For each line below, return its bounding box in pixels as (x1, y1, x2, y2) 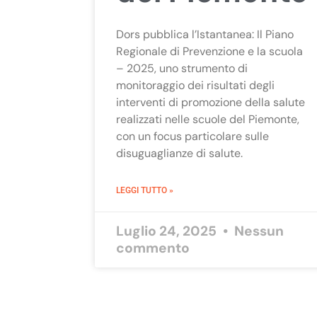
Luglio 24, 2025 (116, 221, 220, 240)
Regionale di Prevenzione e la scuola (116, 43, 304, 59)
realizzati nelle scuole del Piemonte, (116, 111, 300, 127)
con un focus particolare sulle (116, 128, 270, 144)
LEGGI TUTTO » (116, 185, 174, 195)
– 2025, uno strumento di (116, 60, 248, 76)
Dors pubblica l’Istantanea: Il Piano (116, 26, 294, 42)
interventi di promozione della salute (116, 94, 306, 110)
